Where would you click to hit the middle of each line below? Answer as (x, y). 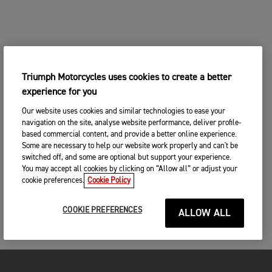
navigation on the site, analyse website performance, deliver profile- (132, 123)
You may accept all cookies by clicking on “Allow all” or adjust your (130, 169)
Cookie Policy (109, 181)
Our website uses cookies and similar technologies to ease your (124, 111)
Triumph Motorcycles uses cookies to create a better (127, 78)
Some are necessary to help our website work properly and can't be (130, 146)
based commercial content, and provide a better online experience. (130, 134)
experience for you (59, 92)
